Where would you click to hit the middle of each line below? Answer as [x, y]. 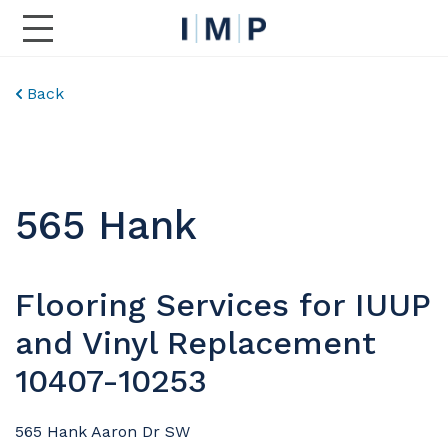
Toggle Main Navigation [129, 39]
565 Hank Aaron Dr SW [102, 431]
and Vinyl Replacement [195, 343]
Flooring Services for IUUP [222, 305]
